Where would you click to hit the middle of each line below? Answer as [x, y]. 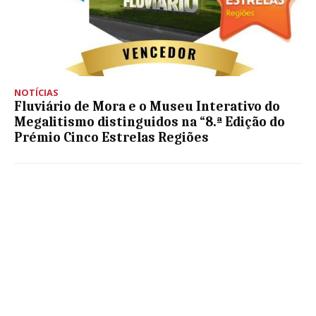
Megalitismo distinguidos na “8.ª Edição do [150, 122]
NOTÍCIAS [36, 92]
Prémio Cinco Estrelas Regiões [111, 137]
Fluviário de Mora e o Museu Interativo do [147, 106]
